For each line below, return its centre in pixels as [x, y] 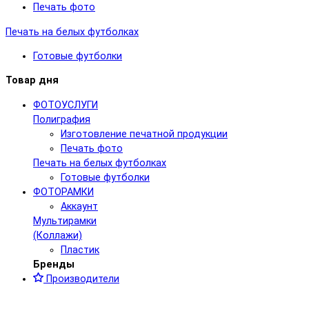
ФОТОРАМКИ [63, 192]
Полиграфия [62, 119]
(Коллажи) [58, 235]
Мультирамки [65, 221]
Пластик [80, 250]
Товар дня [32, 81]
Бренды [54, 264]
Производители [81, 279]
